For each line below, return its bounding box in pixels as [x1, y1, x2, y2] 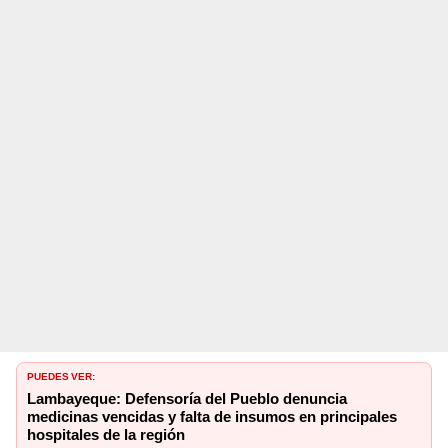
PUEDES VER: [27, 366, 95, 383]
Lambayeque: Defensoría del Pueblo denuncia [27, 389, 347, 408]
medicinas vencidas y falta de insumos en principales [27, 407, 397, 426]
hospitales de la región [27, 425, 185, 444]
